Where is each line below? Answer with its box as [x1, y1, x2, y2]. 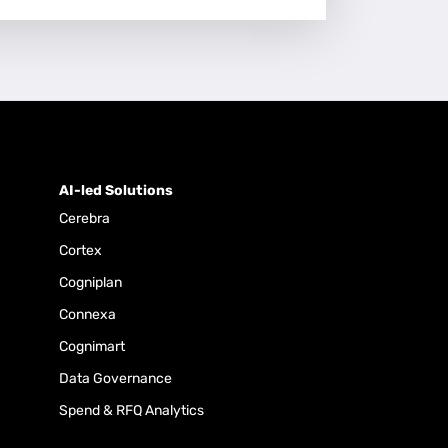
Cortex [59, 241, 102, 259]
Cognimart [59, 337, 125, 355]
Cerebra [59, 209, 110, 227]
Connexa [59, 305, 116, 323]
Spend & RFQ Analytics [59, 401, 204, 419]
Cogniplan [59, 273, 122, 291]
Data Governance [59, 369, 172, 387]
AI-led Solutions [59, 181, 173, 199]
